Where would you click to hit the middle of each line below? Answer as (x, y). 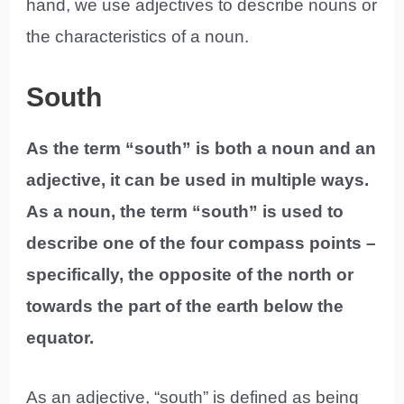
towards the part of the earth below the (185, 307)
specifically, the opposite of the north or (190, 275)
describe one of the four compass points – (202, 243)
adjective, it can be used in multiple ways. (198, 180)
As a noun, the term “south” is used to (185, 212)
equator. (60, 338)
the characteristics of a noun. (138, 36)
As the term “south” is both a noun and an (202, 149)
